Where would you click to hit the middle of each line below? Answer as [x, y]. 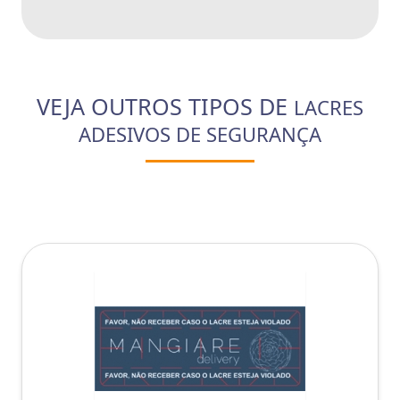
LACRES [329, 107]
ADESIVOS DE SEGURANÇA [200, 133]
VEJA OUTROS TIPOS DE [165, 106]
